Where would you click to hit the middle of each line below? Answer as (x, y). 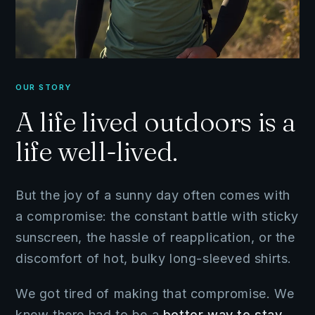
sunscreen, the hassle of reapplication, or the (155, 237)
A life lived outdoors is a (156, 122)
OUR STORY (44, 87)
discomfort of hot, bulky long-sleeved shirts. (154, 258)
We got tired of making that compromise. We (155, 294)
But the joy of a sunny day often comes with (153, 195)
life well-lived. (97, 152)
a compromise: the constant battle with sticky (157, 216)
